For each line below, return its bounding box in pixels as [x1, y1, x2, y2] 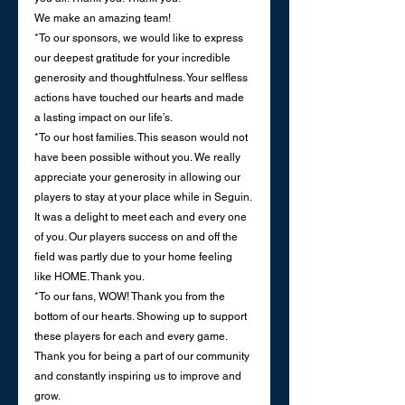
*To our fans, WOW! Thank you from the [34, 290, 228, 304]
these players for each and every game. [34, 330, 230, 344]
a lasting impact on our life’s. [34, 111, 173, 125]
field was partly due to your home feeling [34, 250, 235, 264]
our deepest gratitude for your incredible [34, 52, 233, 65]
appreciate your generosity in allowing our [34, 171, 243, 184]
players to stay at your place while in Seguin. [34, 191, 254, 204]
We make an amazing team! [34, 12, 171, 25]
